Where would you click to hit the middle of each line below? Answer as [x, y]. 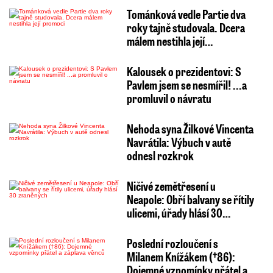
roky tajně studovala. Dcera [186, 28]
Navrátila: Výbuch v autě [179, 142]
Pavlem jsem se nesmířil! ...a [186, 85]
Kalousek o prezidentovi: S [184, 72]
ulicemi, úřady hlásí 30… [178, 213]
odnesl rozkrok [160, 156]
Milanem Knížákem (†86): [181, 257]
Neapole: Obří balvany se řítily [190, 200]
